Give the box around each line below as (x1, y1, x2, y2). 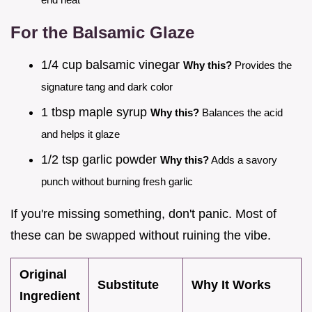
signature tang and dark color (41, 81, 173, 93)
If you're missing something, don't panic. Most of (10, 206, 276, 221)
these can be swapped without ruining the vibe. (10, 228, 271, 242)
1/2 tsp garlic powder (41, 152, 160, 166)
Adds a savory (209, 153, 277, 166)
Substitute (97, 277, 159, 292)
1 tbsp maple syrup (41, 104, 150, 119)
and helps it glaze (41, 127, 120, 140)
